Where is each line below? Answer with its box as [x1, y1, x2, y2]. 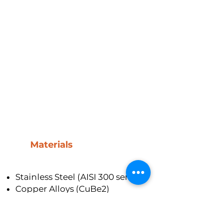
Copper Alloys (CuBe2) [15, 184, 110, 194]
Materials [30, 139, 73, 150]
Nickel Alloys [15, 196, 69, 206]
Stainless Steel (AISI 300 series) [15, 172, 143, 182]
